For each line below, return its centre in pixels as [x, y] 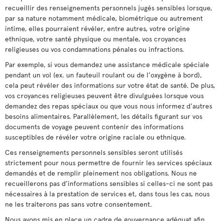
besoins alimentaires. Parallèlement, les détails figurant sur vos [104, 116]
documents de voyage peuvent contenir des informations [94, 127]
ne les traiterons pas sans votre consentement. [78, 204]
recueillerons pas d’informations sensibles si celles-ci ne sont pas [109, 183]
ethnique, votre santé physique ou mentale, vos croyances [95, 39]
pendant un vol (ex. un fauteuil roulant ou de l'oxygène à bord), [103, 75]
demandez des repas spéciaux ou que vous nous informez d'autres [109, 106]
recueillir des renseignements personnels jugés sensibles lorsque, [109, 8]
